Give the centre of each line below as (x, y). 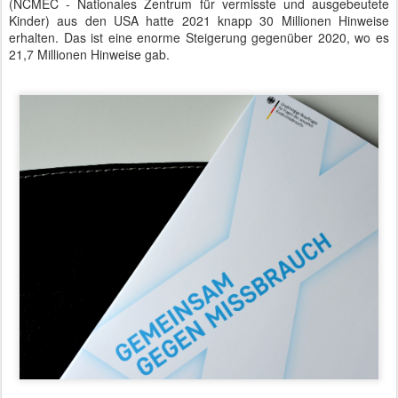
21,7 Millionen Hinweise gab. (89, 54)
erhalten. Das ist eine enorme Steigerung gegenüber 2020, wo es (199, 37)
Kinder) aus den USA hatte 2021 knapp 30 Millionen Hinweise (199, 20)
